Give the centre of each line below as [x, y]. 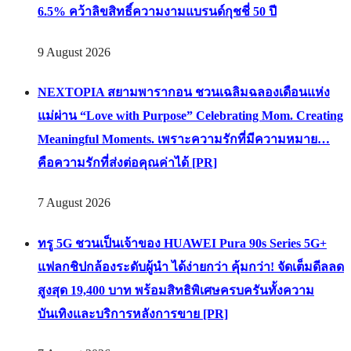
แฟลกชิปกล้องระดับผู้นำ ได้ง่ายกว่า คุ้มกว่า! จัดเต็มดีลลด [191, 266]
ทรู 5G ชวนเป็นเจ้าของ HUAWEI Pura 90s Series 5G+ [182, 243]
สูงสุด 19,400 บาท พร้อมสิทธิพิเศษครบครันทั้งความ [176, 290]
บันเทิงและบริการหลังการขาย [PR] [133, 313]
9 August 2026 [74, 52]
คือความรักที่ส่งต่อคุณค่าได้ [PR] [127, 163]
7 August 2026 [74, 203]
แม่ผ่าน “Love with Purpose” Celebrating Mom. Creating [190, 116]
